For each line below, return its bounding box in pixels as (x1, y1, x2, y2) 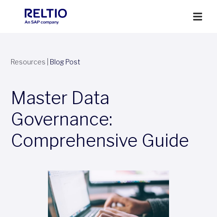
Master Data (10, 87, 109, 108)
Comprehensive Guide (10, 130, 189, 151)
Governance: (10, 108, 112, 130)
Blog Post (49, 58, 80, 66)
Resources (10, 58, 46, 66)
